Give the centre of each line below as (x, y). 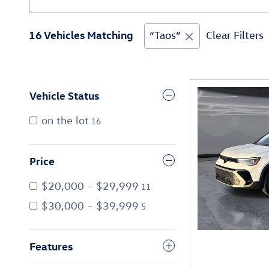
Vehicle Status (64, 95)
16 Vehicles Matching (81, 35)
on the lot (65, 120)
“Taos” (165, 35)
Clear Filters (235, 35)
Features (51, 246)
